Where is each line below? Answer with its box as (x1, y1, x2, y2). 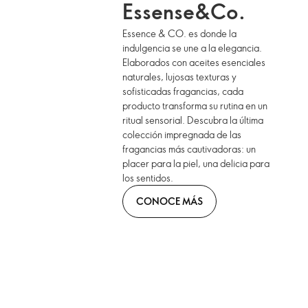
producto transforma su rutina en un (122, 99, 268, 113)
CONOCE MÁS (136, 195, 203, 208)
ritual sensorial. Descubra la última (122, 113, 264, 127)
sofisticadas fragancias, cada (122, 85, 244, 98)
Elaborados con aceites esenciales (122, 56, 266, 69)
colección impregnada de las (122, 128, 242, 142)
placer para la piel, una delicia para (122, 157, 270, 170)
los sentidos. (122, 171, 174, 185)
